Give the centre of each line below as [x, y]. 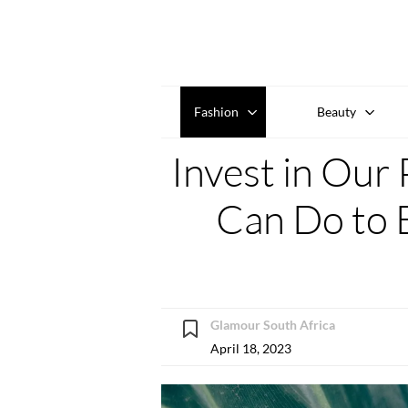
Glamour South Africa [273, 324]
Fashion [216, 111]
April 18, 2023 [251, 348]
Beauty [337, 111]
